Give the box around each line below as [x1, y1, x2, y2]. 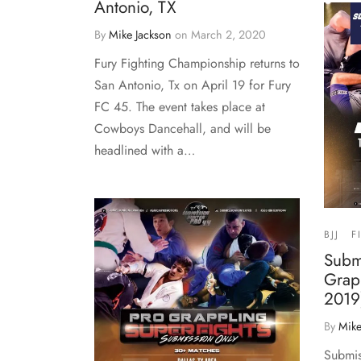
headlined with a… [94, 140, 195, 160]
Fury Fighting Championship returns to [94, 53, 300, 73]
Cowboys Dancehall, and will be [94, 118, 271, 138]
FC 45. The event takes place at [94, 97, 265, 116]
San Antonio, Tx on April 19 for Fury [94, 75, 291, 94]
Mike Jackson [109, 26, 172, 43]
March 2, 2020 [191, 26, 266, 43]
